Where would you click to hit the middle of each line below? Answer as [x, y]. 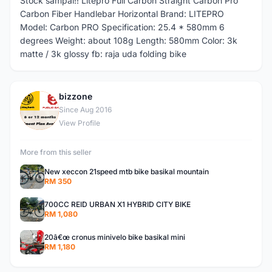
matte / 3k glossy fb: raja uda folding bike [103, 54]
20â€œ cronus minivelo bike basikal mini [115, 237]
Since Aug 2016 [85, 110]
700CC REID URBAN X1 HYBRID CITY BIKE [117, 204]
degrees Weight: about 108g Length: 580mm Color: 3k [129, 40]
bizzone [76, 96]
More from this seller [56, 152]
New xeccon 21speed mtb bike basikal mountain [127, 172]
